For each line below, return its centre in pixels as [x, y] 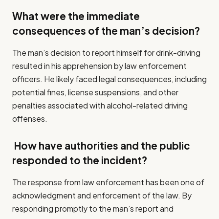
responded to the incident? [80, 161]
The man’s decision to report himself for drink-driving [106, 52]
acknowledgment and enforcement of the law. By [102, 195]
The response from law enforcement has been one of [108, 182]
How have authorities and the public [101, 146]
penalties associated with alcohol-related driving [100, 105]
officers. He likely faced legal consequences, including [109, 79]
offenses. [30, 118]
